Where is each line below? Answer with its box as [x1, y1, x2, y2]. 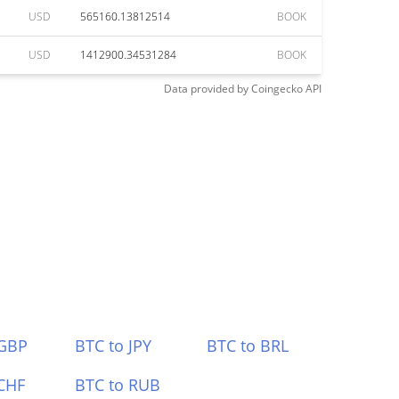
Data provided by [164, 81, 248, 96]
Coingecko [251, 81, 303, 96]
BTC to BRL [207, 335, 289, 356]
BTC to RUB [74, 374, 160, 395]
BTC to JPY [74, 335, 151, 356]
